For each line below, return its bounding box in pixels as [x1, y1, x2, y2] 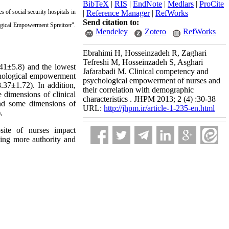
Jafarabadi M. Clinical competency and [83, 67, 209, 76]
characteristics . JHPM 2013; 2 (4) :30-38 [83, 95, 216, 103]
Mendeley [96, 27, 128, 36]
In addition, [38, 81, 76, 89]
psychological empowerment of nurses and [83, 76, 220, 85]
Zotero [145, 27, 166, 36]
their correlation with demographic [83, 85, 194, 94]
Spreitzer [50, 21, 72, 29]
